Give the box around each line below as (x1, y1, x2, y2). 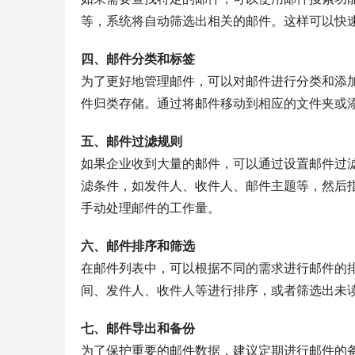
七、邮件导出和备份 (81, 320, 195, 337)
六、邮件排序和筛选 (81, 238, 195, 254)
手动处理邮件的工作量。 (81, 200, 220, 216)
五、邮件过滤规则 (81, 133, 182, 150)
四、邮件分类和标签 (81, 51, 195, 67)
